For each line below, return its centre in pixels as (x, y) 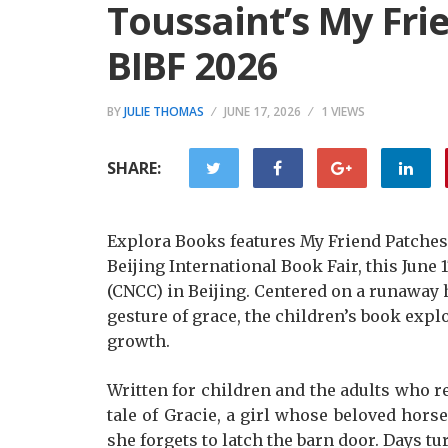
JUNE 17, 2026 (262, 111)
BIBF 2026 (192, 65)
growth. (138, 341)
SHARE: (134, 168)
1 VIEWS (343, 111)
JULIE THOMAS (164, 111)
